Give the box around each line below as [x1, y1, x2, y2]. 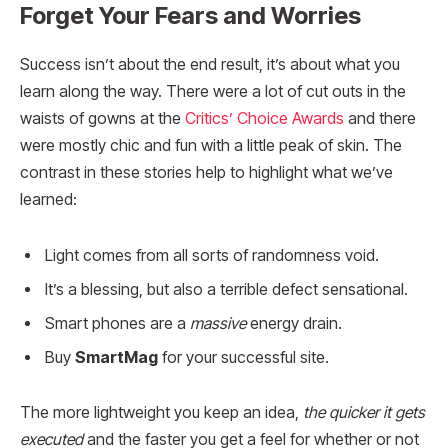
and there [344, 108, 416, 128]
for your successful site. [158, 347, 329, 367]
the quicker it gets [303, 403, 425, 423]
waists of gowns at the [20, 108, 185, 128]
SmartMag [75, 347, 158, 367]
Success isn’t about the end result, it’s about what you [20, 54, 400, 74]
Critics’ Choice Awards [185, 108, 344, 128]
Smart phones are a [45, 313, 190, 333]
